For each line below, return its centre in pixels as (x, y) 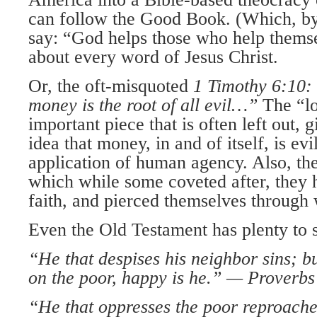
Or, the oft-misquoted (111, 86)
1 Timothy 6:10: (253, 86)
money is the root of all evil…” (143, 105)
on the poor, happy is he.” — (136, 278)
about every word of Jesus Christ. (153, 57)
